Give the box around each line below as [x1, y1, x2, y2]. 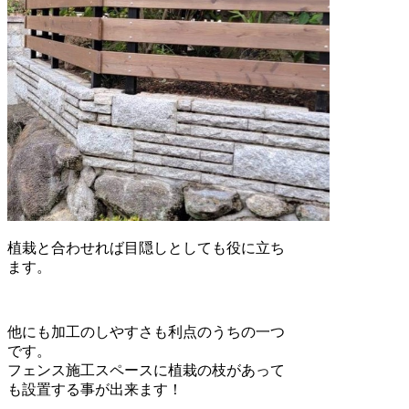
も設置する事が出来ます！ [7, 381, 183, 397]
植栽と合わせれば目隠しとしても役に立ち [7, 239, 285, 256]
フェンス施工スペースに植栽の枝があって [7, 362, 285, 378]
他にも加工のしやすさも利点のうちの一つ [7, 323, 285, 340]
